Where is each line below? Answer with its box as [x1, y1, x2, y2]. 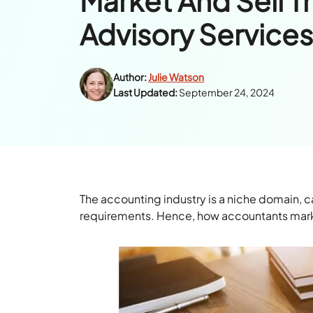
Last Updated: [113, 85, 178, 99]
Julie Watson [148, 70, 205, 83]
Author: [113, 70, 147, 83]
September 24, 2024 [179, 85, 275, 99]
